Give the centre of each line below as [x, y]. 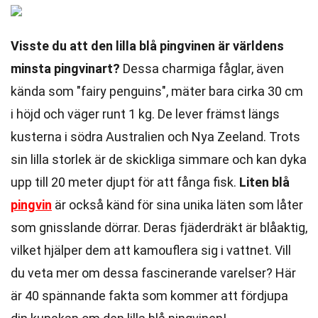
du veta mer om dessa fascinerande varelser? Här [153, 273]
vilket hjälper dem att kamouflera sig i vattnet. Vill [151, 250]
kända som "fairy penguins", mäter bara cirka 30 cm [157, 91]
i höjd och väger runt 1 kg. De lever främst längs [145, 114]
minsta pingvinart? [65, 68]
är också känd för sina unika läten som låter [177, 205]
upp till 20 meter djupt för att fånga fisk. [125, 182]
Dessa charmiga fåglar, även [202, 68]
